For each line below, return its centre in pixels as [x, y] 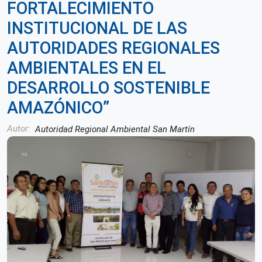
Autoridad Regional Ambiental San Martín [115, 129]
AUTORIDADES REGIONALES [113, 48]
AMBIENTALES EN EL [87, 68]
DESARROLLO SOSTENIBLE [108, 88]
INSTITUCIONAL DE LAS [97, 28]
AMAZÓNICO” [58, 108]
